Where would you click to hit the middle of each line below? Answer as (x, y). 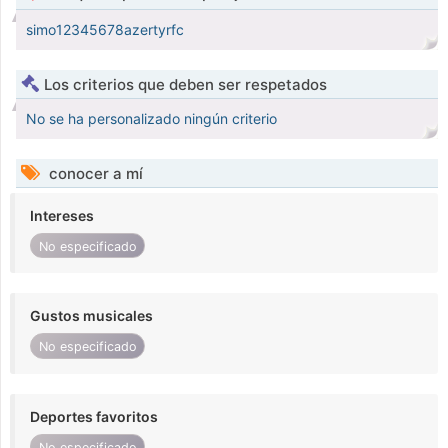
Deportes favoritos (94, 416)
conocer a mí (94, 174)
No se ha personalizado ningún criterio (151, 119)
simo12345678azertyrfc (105, 30)
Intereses (62, 216)
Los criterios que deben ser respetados (185, 85)
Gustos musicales (91, 316)
